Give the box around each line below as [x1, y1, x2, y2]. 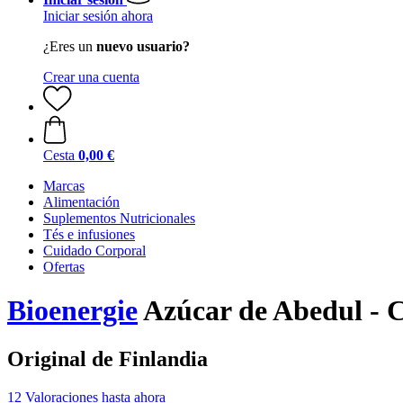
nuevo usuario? [96, 39, 190, 54]
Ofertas [43, 259, 85, 274]
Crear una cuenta [43, 69, 139, 85]
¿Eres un [43, 39, 96, 54]
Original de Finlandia [7, 346, 208, 371]
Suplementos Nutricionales [43, 210, 195, 226]
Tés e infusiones [43, 227, 135, 242]
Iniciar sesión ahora [43, 8, 153, 23]
